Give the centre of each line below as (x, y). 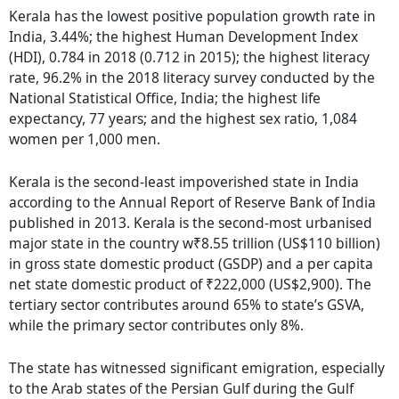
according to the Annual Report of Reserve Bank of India (192, 202)
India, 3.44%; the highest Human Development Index (183, 36)
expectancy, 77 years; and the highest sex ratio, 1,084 (183, 118)
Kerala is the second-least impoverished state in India (184, 181)
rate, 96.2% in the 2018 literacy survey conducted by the (192, 77)
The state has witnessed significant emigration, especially (197, 367)
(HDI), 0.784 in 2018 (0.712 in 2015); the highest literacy (189, 57)
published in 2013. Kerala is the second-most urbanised (191, 222)
